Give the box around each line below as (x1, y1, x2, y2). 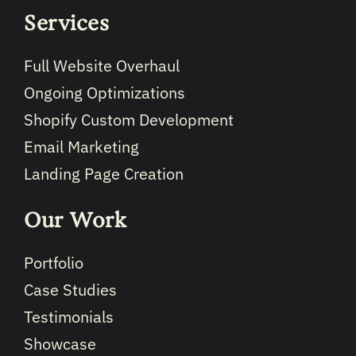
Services (24, 10, 109, 37)
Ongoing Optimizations (24, 82, 185, 104)
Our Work (24, 207, 126, 234)
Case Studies (24, 279, 117, 301)
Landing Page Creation (24, 163, 184, 185)
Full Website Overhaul (24, 55, 180, 77)
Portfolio (24, 252, 83, 274)
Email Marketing (24, 136, 139, 158)
